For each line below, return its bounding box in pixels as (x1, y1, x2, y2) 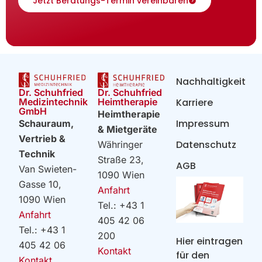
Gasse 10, (19, 178, 62, 190)
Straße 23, (97, 153, 144, 166)
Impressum (176, 117, 230, 131)
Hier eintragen (176, 234, 243, 248)
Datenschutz (176, 138, 237, 152)
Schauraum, (19, 117, 74, 129)
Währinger (97, 138, 143, 150)
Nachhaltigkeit (176, 75, 246, 89)
